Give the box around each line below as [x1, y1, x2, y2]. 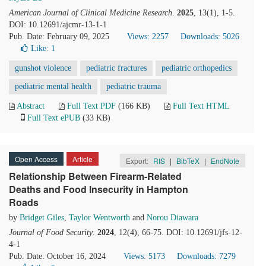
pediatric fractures [86, 64, 147, 72]
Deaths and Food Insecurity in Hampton [9, 182, 188, 196]
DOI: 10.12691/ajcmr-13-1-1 [9, 20, 107, 29]
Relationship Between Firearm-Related [9, 169, 182, 183]
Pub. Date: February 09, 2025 [9, 32, 109, 41]
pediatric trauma [106, 82, 161, 91]
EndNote [211, 156, 239, 166]
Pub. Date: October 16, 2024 [9, 252, 106, 261]
